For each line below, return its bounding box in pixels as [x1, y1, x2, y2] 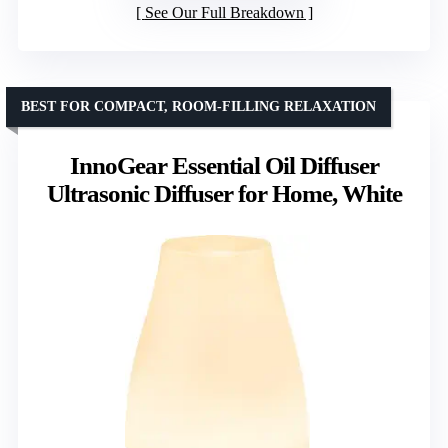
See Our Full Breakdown [144, 3, 304, 21]
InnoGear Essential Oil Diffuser [69, 151, 379, 179]
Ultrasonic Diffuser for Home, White [46, 179, 402, 207]
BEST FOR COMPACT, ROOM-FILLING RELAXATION [21, 98, 376, 114]
